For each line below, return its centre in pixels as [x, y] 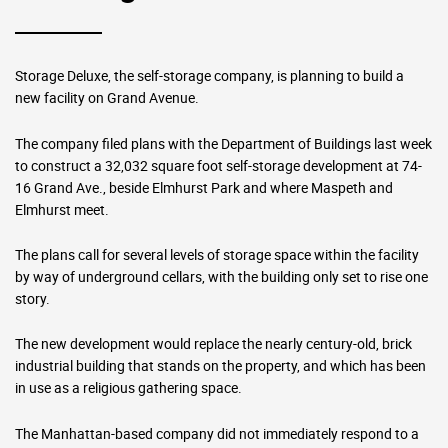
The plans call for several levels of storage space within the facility [217, 254]
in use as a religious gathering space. [129, 388]
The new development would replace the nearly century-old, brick [214, 344]
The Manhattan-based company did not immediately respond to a [217, 433]
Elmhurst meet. [62, 209]
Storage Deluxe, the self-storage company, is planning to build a [210, 76]
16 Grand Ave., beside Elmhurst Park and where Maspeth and [204, 187]
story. [33, 298]
